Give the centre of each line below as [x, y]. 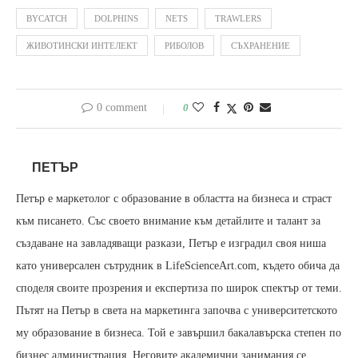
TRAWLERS [238, 19]
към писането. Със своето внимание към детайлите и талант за [168, 221]
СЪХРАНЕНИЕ [261, 46]
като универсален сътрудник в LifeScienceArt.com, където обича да [178, 266]
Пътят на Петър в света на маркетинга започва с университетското [177, 311]
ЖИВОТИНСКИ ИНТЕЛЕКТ [82, 46]
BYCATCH [47, 19]
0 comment [121, 108]
